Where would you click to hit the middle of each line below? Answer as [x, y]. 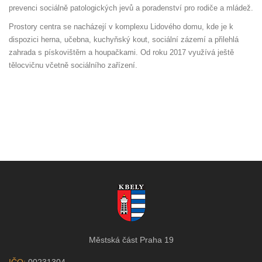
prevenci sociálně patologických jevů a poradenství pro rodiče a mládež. [131, 8]
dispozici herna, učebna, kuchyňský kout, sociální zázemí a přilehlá [124, 39]
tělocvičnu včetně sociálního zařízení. [73, 65]
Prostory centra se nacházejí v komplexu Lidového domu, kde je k [121, 27]
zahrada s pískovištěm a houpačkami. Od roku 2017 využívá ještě [121, 52]
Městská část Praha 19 [131, 240]
